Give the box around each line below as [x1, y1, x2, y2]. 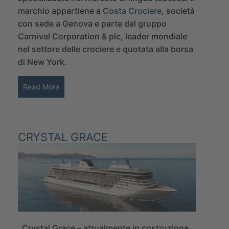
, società [162, 6, 195, 16]
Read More [23, 82, 59, 91]
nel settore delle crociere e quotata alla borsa [18, 44, 193, 55]
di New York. [18, 57, 67, 67]
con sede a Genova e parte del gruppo [18, 18, 167, 29]
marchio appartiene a [18, 6, 103, 16]
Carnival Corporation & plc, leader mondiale [18, 31, 187, 42]
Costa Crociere [103, 6, 162, 16]
